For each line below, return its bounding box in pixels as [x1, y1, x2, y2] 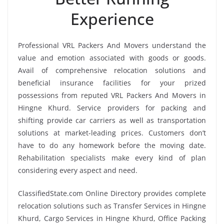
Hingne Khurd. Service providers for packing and [18, 102, 206, 112]
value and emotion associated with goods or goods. [18, 52, 206, 62]
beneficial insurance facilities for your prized [18, 77, 206, 87]
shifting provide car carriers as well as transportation [18, 115, 206, 125]
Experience [70, 7, 154, 29]
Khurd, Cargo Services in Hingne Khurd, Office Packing [18, 213, 206, 223]
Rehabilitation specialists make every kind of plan [18, 152, 206, 162]
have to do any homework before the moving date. [18, 140, 206, 150]
